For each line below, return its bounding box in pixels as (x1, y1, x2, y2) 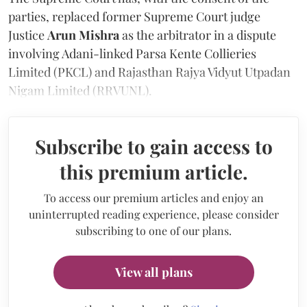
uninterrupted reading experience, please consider (28, 207, 279, 221)
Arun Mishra (47, 27, 119, 43)
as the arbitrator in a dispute (119, 27, 276, 43)
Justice (8, 27, 47, 43)
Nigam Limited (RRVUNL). (8, 82, 152, 99)
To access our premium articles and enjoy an (43, 191, 264, 205)
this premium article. (59, 159, 248, 184)
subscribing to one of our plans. (75, 223, 232, 238)
